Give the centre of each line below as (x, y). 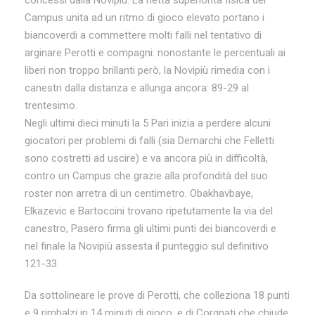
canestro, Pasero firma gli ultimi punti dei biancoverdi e (150, 228)
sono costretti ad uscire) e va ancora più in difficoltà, (146, 158)
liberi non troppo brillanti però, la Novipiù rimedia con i (147, 70)
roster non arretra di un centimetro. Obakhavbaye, (139, 193)
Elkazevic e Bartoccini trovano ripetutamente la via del (149, 211)
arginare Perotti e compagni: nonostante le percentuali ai (155, 52)
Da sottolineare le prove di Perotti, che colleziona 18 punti (157, 295)
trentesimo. (51, 105)
